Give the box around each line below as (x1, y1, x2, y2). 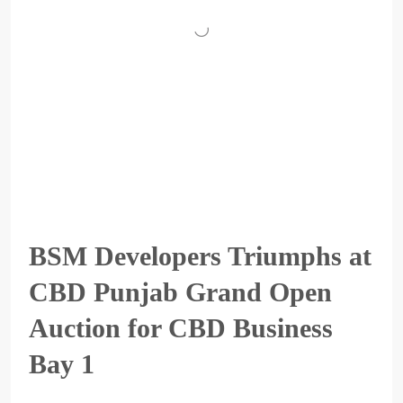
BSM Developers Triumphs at (29, 241, 372, 271)
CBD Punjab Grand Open (29, 277, 332, 307)
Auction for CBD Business (29, 313, 333, 343)
